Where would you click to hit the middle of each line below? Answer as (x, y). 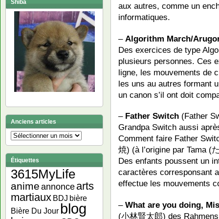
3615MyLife (43, 174)
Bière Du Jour (35, 211)
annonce (58, 187)
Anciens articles (33, 122)
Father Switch (152, 116)
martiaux (31, 197)
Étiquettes (25, 160)
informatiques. (144, 17)
